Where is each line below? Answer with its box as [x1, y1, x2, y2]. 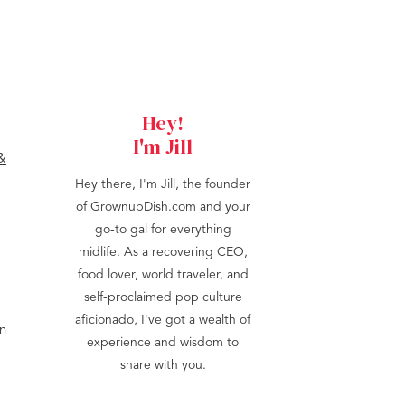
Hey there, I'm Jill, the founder [75, 178, 250, 191]
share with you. [119, 359, 206, 372]
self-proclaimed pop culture [83, 291, 242, 304]
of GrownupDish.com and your [75, 201, 250, 213]
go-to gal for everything [94, 223, 231, 236]
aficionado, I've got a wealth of [75, 314, 250, 326]
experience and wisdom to [87, 336, 239, 349]
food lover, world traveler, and [77, 268, 249, 281]
